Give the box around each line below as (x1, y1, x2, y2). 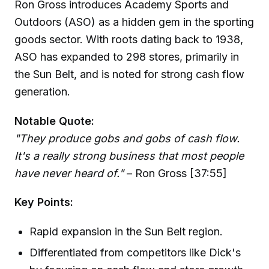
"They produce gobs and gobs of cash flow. (14, 131, 240, 145)
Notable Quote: (14, 114, 94, 127)
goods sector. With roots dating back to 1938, (14, 32, 243, 46)
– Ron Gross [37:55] (124, 166, 227, 180)
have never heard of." (14, 166, 124, 180)
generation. (14, 85, 70, 98)
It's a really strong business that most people (14, 149, 244, 162)
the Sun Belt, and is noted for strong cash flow (14, 67, 244, 80)
